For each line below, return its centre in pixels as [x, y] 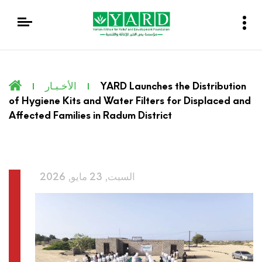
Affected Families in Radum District [90, 115]
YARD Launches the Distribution [172, 86]
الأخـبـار [61, 86]
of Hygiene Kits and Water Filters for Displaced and [130, 101]
